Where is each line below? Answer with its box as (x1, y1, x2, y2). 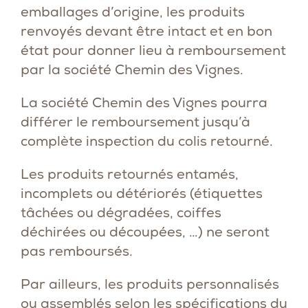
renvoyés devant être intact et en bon (21, 22, 272, 40)
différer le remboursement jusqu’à (21, 113, 250, 131)
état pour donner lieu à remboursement (21, 41, 286, 59)
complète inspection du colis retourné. (21, 132, 273, 150)
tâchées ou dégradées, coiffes (21, 203, 221, 221)
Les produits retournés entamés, (21, 165, 239, 183)
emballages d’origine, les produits (21, 3, 245, 21)
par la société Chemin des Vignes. (21, 60, 243, 78)
